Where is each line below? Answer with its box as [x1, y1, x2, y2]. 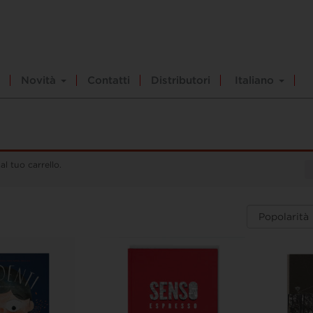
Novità [21, 73, 59, 87]
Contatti [87, 73, 130, 87]
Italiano [235, 73, 274, 87]
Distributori [151, 73, 210, 87]
